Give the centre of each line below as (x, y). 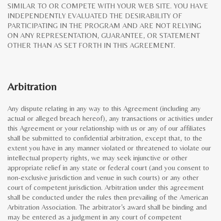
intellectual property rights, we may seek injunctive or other (97, 158)
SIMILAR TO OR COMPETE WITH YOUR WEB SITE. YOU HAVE (108, 6)
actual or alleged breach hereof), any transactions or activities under (110, 118)
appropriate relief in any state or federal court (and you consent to (108, 167)
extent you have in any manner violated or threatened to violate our (109, 148)
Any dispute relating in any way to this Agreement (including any (104, 108)
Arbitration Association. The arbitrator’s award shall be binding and (107, 207)
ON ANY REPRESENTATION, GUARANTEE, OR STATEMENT (104, 35)
